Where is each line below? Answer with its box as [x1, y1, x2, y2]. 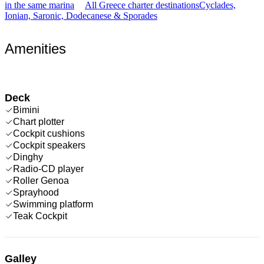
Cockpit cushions [13, 128, 85, 138]
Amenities [5, 40, 66, 57]
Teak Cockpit [13, 210, 67, 221]
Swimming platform [13, 199, 93, 209]
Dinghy [13, 151, 43, 162]
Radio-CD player [13, 163, 84, 174]
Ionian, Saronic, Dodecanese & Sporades [5, 10, 157, 21]
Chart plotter [13, 116, 64, 127]
